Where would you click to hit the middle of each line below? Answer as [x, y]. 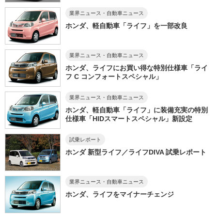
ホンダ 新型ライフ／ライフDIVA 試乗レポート [136, 152]
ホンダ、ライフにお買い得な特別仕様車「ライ [136, 68]
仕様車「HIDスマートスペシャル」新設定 [129, 119]
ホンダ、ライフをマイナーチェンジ [119, 194]
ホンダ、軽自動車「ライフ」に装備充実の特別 [136, 110]
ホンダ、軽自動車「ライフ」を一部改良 [126, 26]
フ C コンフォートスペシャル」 [114, 77]
